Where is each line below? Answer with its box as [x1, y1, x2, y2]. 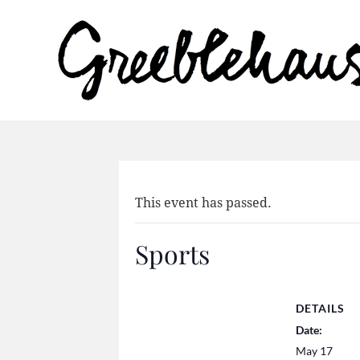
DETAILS [296, 301, 345, 315]
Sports [135, 236, 210, 271]
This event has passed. [135, 195, 272, 211]
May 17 [296, 344, 333, 358]
